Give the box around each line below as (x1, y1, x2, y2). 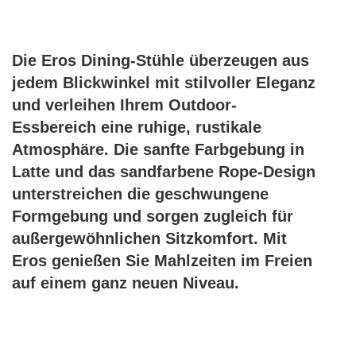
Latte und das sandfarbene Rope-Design (12, 162, 315, 180)
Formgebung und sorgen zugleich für (12, 207, 293, 225)
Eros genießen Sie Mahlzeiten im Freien (12, 251, 312, 269)
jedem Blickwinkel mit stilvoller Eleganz (12, 73, 315, 91)
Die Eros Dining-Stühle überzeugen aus (12, 51, 309, 69)
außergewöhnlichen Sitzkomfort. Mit (12, 229, 287, 247)
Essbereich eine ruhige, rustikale (12, 118, 261, 136)
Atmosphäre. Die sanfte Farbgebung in (12, 140, 304, 158)
